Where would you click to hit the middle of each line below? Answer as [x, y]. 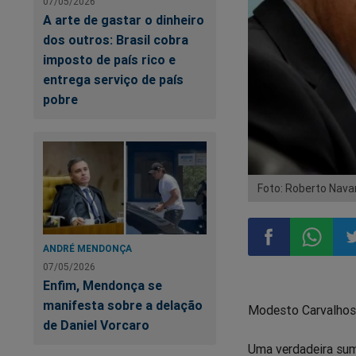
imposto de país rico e [109, 60]
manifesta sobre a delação [123, 305]
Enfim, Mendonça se [103, 285]
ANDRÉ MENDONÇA [87, 248]
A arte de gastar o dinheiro [124, 20]
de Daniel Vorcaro [96, 325]
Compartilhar [299, 278]
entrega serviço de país [113, 80]
